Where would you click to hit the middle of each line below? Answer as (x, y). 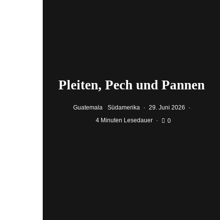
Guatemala (88, 107)
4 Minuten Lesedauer (124, 120)
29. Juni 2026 (167, 107)
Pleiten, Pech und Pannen (134, 85)
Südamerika (124, 107)
